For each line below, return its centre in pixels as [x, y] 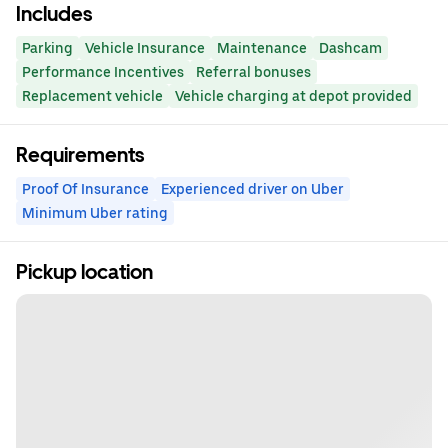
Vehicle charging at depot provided [293, 96]
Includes [54, 14]
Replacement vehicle [92, 96]
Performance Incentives [103, 72]
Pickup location [84, 272]
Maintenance [262, 48]
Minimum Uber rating [95, 213]
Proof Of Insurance [85, 189]
